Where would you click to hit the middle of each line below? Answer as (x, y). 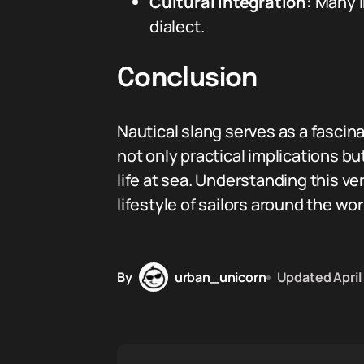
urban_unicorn (220, 277)
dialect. (177, 26)
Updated (304, 277)
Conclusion (187, 79)
